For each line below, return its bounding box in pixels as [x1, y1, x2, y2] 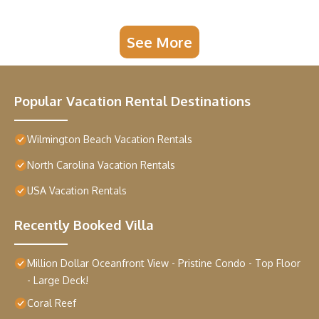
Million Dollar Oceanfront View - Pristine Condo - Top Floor [27, 257, 300, 270]
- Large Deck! [27, 274, 88, 287]
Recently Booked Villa [14, 216, 154, 234]
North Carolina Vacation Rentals [27, 159, 175, 172]
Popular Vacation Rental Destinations [14, 93, 251, 110]
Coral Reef [27, 297, 76, 310]
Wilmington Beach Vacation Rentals [27, 133, 192, 146]
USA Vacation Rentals [27, 184, 127, 197]
